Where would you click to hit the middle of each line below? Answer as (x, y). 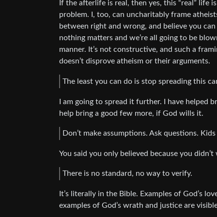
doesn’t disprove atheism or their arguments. (135, 61)
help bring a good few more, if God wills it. (131, 113)
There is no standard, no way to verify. (127, 174)
